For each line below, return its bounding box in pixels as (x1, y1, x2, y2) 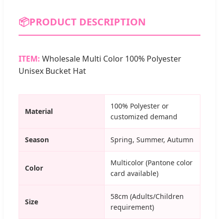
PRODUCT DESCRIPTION (29, 15, 146, 28)
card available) (110, 168, 158, 178)
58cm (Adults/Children (110, 191, 184, 201)
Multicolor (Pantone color (110, 157, 193, 167)
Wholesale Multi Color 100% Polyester (40, 53, 181, 64)
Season (25, 134, 49, 144)
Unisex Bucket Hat (19, 65, 86, 76)
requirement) (110, 202, 154, 212)
